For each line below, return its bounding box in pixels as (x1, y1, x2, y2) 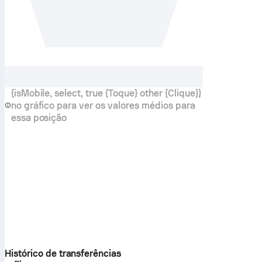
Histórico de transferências (5, 247, 122, 259)
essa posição (11, 112, 67, 123)
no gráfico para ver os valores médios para (11, 99, 196, 111)
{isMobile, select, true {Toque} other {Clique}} (11, 87, 202, 99)
